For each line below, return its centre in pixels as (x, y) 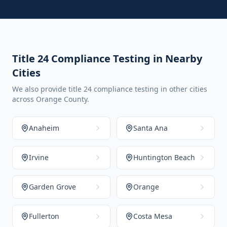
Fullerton (44, 216)
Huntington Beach (164, 157)
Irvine (39, 157)
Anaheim (44, 128)
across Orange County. (51, 99)
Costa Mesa (153, 216)
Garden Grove (52, 187)
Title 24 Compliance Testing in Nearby (107, 59)
